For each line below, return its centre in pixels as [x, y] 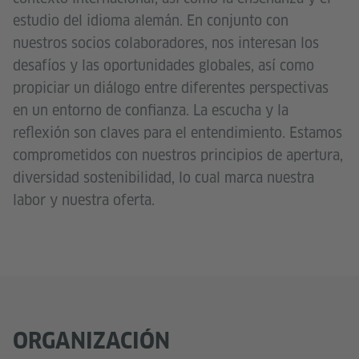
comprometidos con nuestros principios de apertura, [178, 155]
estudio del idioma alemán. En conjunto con [151, 20]
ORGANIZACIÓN [91, 341]
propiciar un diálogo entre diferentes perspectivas [171, 87]
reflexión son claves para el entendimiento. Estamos [177, 132]
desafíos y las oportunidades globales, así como [163, 65]
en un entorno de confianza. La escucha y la [151, 110]
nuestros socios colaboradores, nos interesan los [166, 42]
